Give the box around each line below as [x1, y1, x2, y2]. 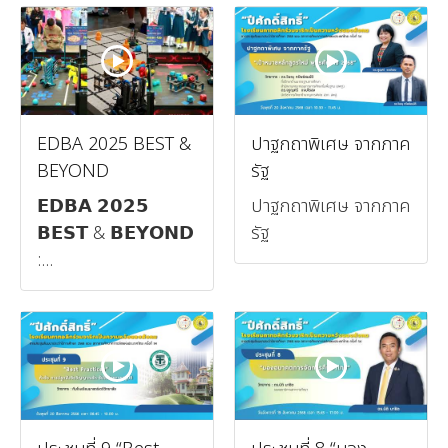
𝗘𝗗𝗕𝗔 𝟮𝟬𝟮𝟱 [37, 192, 149, 220]
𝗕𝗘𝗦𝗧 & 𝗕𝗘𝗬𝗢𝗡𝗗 [37, 219, 194, 247]
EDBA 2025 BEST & [37, 130, 191, 158]
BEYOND [37, 157, 109, 185]
